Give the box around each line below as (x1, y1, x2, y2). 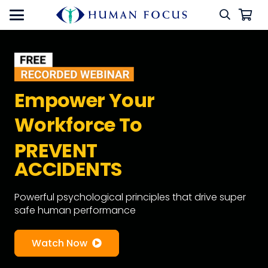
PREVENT (14, 136, 98, 164)
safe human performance (14, 203, 136, 218)
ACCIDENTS (14, 156, 122, 183)
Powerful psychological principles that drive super (14, 190, 246, 205)
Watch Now (32, 236, 87, 250)
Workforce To (14, 111, 142, 139)
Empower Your (14, 87, 155, 114)
